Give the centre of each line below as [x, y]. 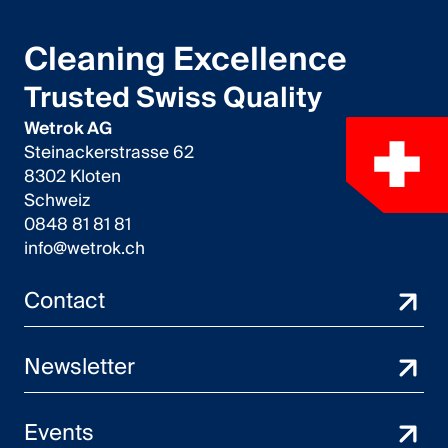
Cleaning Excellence [185, 60]
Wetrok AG [68, 128]
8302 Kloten [77, 176]
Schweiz [57, 200]
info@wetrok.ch [84, 248]
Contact [64, 301]
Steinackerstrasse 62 [114, 152]
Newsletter [79, 367]
